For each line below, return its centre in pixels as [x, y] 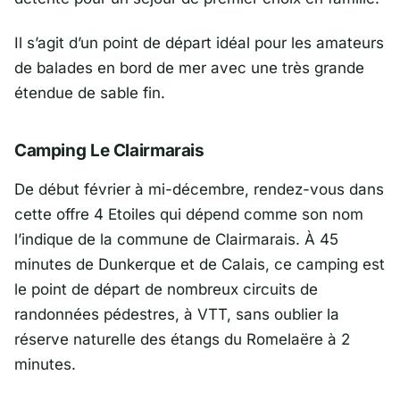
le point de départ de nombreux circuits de [166, 289]
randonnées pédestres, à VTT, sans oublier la [177, 314]
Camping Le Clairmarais [109, 151]
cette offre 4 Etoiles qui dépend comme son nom [189, 214]
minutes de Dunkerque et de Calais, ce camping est [200, 264]
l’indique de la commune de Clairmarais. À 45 [176, 239]
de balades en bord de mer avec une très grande [189, 68]
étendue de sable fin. [90, 93]
